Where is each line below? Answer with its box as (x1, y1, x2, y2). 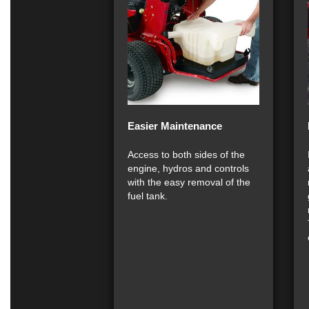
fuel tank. (128, 190, 168, 201)
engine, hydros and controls (128, 163, 249, 174)
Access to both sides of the (128, 149, 245, 160)
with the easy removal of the (128, 177, 250, 188)
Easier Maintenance (128, 120, 222, 132)
